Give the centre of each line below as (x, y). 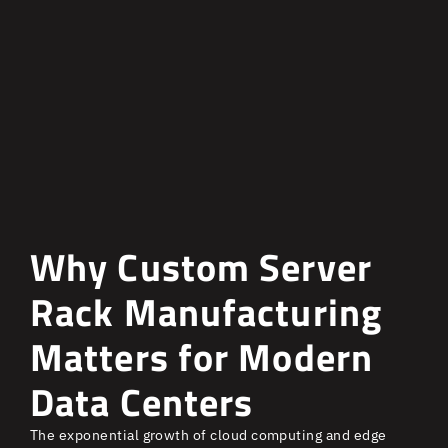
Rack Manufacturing (206, 312)
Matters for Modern (201, 357)
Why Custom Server (201, 267)
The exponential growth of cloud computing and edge (208, 435)
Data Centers (142, 402)
